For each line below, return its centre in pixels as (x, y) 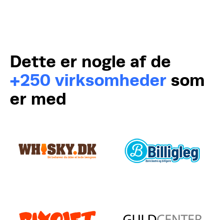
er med (38, 99)
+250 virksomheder (88, 80)
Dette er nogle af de (90, 61)
